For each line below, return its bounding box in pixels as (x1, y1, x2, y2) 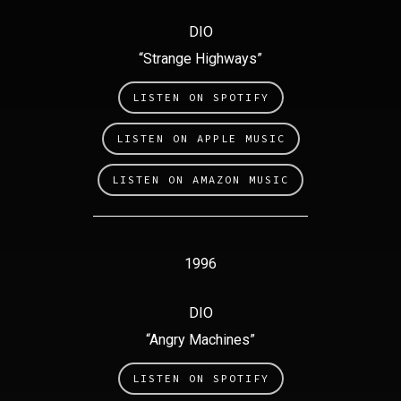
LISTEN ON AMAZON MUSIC (112, 172, 289, 186)
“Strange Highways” (139, 49, 262, 67)
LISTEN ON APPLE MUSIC (115, 131, 286, 145)
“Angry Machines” (146, 330, 255, 348)
